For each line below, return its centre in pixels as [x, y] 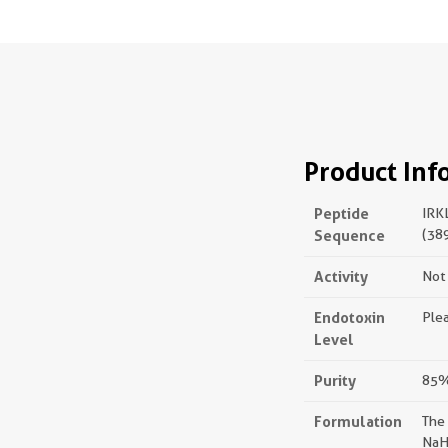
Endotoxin [349, 317]
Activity [341, 276]
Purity [335, 380]
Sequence [349, 235]
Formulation [358, 421]
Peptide [341, 213]
